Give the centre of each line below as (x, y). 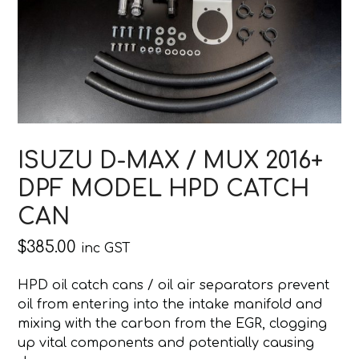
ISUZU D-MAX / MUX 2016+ (171, 161)
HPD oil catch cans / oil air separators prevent (174, 286)
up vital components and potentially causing (166, 343)
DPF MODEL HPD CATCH (164, 190)
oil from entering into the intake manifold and (170, 305)
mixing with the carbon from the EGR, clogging (173, 324)
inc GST (106, 249)
